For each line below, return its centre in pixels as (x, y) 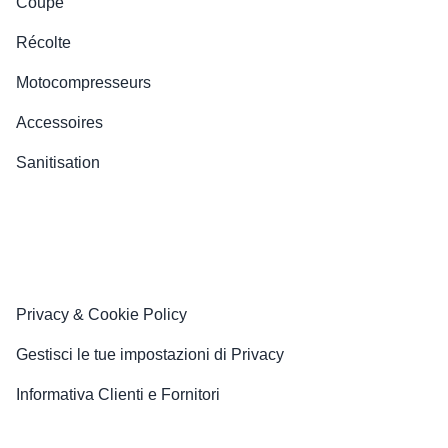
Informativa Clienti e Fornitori (118, 395)
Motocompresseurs (83, 83)
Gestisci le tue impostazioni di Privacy (150, 355)
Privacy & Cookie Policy (101, 315)
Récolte (43, 43)
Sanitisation (58, 163)
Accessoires (59, 123)
